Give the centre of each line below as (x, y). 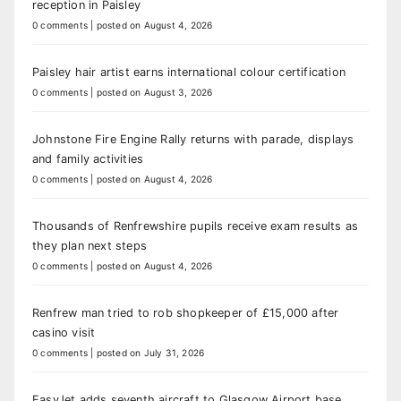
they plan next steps (90, 245)
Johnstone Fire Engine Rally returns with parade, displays (193, 139)
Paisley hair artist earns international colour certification (189, 72)
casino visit (64, 332)
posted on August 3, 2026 (154, 92)
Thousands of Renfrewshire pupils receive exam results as (196, 226)
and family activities (88, 158)
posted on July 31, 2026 (150, 352)
